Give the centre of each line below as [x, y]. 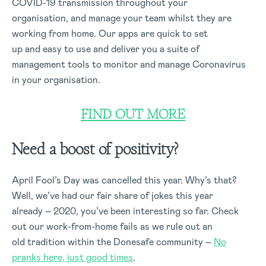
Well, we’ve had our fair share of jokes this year [113, 195]
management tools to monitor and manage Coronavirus [129, 64]
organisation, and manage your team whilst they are [122, 18]
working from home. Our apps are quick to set [110, 33]
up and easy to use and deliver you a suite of [106, 49]
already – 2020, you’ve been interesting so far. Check [125, 211]
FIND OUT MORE [133, 114]
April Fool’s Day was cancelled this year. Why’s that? [124, 180]
